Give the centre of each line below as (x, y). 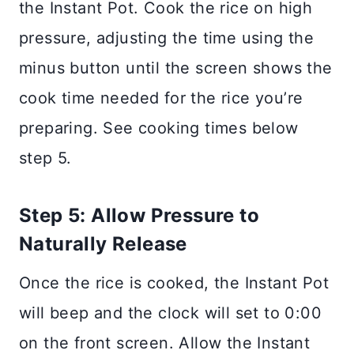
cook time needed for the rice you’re (161, 98)
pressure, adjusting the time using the (167, 38)
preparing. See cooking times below (159, 128)
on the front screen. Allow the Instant (165, 343)
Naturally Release (103, 243)
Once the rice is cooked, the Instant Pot (174, 282)
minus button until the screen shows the (176, 68)
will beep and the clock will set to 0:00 (170, 313)
